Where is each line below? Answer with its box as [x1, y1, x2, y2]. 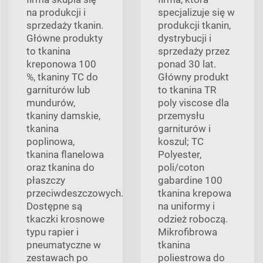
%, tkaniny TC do [26, 70, 98, 83]
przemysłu [158, 109, 204, 122]
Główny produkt [158, 70, 229, 83]
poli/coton [158, 161, 204, 173]
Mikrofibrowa [158, 225, 217, 238]
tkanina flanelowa [26, 148, 104, 160]
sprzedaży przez [158, 45, 230, 57]
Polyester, [158, 148, 201, 160]
